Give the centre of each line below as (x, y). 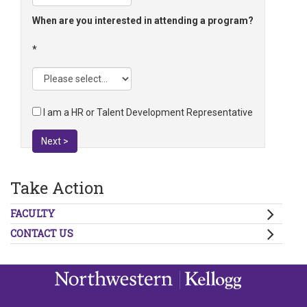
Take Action (57, 187)
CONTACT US (42, 233)
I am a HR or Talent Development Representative (148, 113)
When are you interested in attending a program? (143, 21)
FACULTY (33, 213)
